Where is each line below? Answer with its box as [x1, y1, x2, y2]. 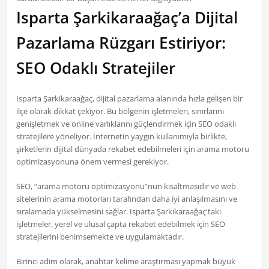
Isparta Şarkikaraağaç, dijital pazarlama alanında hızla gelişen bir [16, 93, 243, 104]
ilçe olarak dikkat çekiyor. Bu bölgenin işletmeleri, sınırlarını [16, 106, 224, 117]
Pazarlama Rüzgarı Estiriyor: [16, 32, 226, 54]
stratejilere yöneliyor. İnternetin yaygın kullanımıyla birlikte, [16, 131, 227, 142]
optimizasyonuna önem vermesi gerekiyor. [16, 156, 169, 168]
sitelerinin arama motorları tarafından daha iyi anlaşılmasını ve [16, 193, 237, 205]
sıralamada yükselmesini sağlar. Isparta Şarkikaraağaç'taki [16, 206, 221, 217]
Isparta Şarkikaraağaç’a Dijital [16, 7, 238, 29]
